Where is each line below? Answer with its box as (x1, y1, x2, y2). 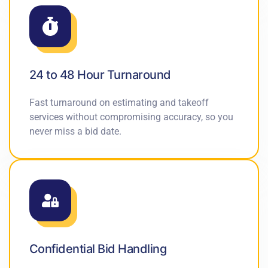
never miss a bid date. (29, 125, 121, 137)
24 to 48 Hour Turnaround (29, 67, 171, 82)
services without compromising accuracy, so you (29, 111, 233, 123)
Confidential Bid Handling (29, 241, 166, 256)
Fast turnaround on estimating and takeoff (29, 96, 209, 108)
